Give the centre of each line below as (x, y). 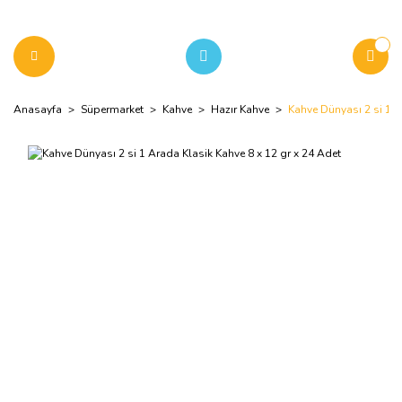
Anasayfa (38, 109)
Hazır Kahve (240, 109)
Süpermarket (112, 109)
